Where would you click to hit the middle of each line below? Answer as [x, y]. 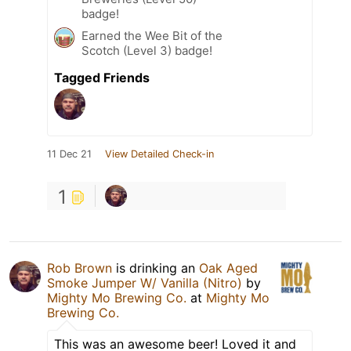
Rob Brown [80, 268]
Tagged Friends [102, 77]
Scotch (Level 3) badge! [147, 50]
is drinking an [156, 268]
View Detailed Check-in [159, 154]
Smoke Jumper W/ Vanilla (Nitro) [145, 282]
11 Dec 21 [69, 154]
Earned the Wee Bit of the [152, 35]
